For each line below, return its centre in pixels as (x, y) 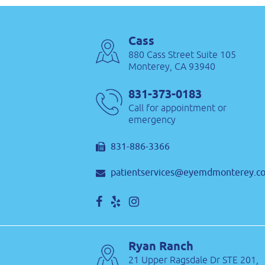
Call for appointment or (177, 108)
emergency (152, 119)
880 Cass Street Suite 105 (182, 54)
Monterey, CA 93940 (172, 66)
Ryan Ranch (161, 247)
